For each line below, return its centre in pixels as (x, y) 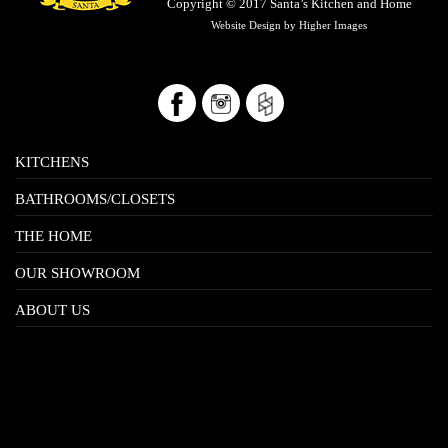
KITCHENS (52, 162)
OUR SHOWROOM (77, 273)
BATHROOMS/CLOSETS (95, 199)
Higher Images (333, 25)
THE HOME (53, 236)
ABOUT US (52, 310)
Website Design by (255, 25)
